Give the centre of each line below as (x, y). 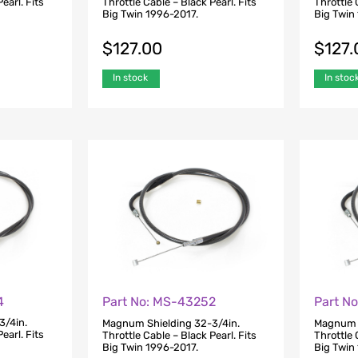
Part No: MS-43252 (159, 302)
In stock (130, 77)
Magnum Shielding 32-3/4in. (171, 323)
